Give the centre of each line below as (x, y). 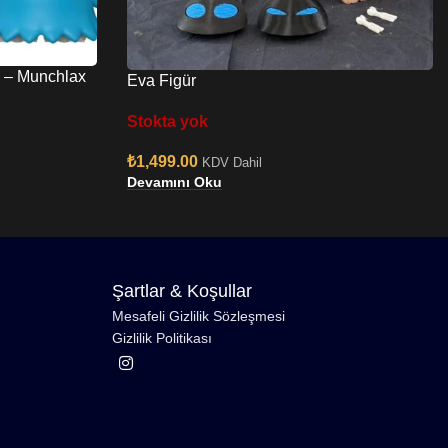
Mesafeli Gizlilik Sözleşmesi (198, 315)
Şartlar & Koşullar (182, 290)
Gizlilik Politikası (162, 337)
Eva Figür (161, 80)
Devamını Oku (174, 181)
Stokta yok (167, 121)
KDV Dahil (232, 162)
